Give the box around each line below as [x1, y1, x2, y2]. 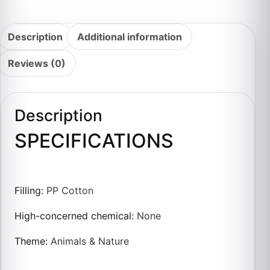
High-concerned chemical [14, 210, 132, 222]
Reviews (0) [8, 57, 66, 69]
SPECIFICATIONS [14, 129, 174, 153]
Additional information [77, 30, 182, 43]
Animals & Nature [51, 235, 130, 248]
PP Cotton [46, 184, 94, 197]
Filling [14, 184, 42, 197]
